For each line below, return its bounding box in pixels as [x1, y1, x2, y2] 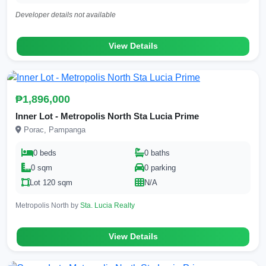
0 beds [33, 148, 56, 157]
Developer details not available [15, 11, 116, 20]
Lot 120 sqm [30, 178, 72, 187]
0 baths [144, 148, 170, 157]
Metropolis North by [15, 201, 80, 210]
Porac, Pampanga [21, 125, 85, 134]
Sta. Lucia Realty [80, 201, 135, 210]
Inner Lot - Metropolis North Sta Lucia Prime [15, 110, 199, 121]
